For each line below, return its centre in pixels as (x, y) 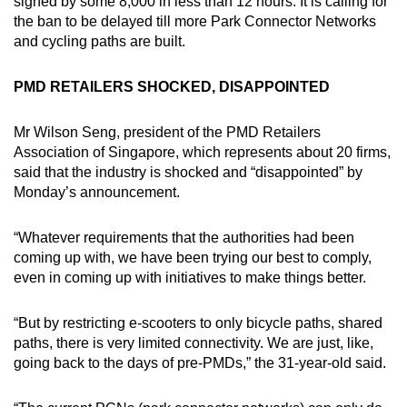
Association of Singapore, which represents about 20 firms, (202, 153)
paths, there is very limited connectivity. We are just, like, (194, 343)
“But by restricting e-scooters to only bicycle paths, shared (198, 323)
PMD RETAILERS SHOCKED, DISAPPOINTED (172, 87)
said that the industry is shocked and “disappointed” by (188, 173)
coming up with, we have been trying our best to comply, (193, 258)
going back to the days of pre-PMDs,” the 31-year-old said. (200, 363)
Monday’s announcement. (97, 193)
